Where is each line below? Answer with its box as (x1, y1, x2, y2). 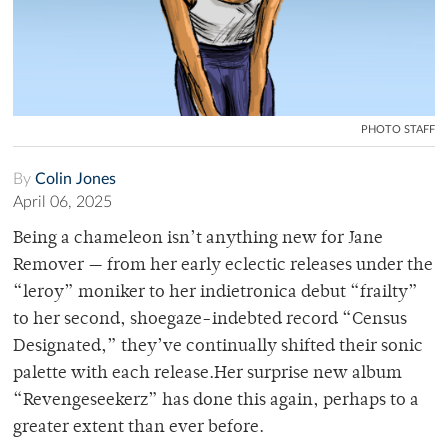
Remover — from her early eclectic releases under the (13, 256, 433, 275)
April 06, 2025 (13, 193, 112, 210)
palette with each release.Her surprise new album (13, 364, 402, 383)
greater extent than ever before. (13, 418, 264, 437)
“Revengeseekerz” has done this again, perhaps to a (13, 391, 419, 410)
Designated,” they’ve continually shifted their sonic (13, 337, 423, 356)
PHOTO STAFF (361, 123, 435, 135)
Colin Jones (35, 170, 116, 187)
